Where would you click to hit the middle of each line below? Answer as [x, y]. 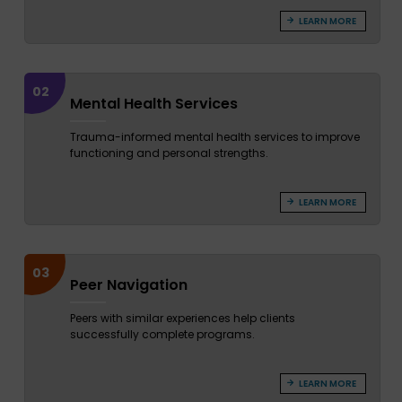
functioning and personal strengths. [169, 153]
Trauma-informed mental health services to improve [214, 137]
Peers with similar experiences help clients [182, 319]
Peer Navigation [128, 285]
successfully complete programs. [162, 335]
